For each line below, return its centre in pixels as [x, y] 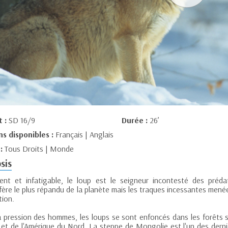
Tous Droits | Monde [39, 149]
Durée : [135, 120]
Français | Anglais [84, 135]
